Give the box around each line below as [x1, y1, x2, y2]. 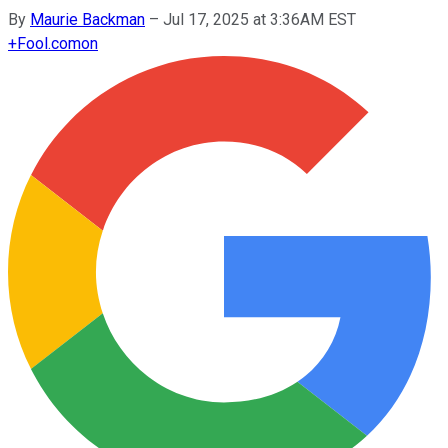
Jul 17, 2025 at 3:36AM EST [163, 9, 356, 29]
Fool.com [17, 33, 81, 53]
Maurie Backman [30, 9, 145, 29]
